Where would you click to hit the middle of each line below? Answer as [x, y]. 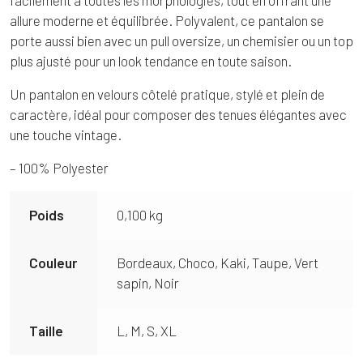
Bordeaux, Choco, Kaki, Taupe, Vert [218, 262]
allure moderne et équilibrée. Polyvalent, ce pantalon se [167, 20]
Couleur [53, 262]
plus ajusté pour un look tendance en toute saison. [151, 60]
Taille [47, 330]
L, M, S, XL [147, 330]
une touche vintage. [66, 134]
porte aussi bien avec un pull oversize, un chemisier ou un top [181, 40]
